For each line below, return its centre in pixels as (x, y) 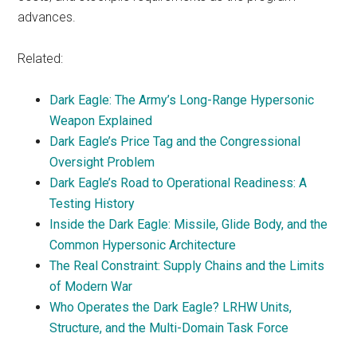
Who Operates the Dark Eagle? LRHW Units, (171, 307)
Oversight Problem (102, 162)
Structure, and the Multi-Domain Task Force (169, 328)
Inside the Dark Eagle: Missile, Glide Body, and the (189, 224)
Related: (41, 59)
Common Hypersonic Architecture (143, 245)
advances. (47, 17)
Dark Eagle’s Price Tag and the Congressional (175, 141)
